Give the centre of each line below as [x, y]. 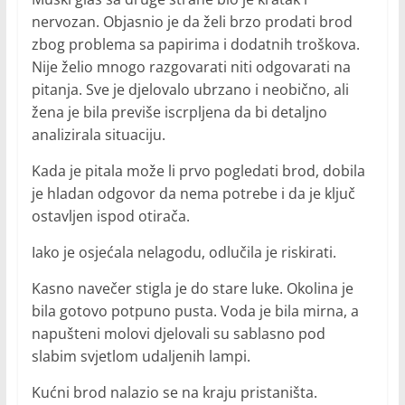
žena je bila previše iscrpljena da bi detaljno [179, 113]
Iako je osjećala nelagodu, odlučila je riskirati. [184, 253]
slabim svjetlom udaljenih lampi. [141, 357]
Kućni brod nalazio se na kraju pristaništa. [174, 393]
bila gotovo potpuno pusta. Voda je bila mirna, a [195, 311]
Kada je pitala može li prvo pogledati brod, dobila [198, 171]
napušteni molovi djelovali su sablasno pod [178, 334]
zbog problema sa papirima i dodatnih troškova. [195, 45]
